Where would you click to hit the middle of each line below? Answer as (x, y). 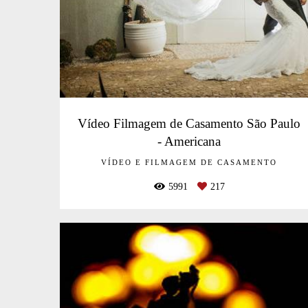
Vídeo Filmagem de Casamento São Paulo (189, 123)
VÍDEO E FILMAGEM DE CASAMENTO (189, 162)
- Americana (189, 141)
